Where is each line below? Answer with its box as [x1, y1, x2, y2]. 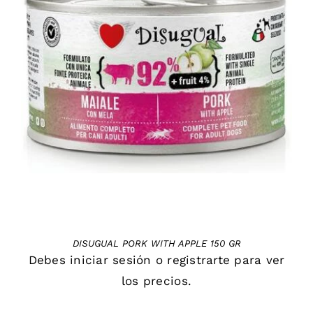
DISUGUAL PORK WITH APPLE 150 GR [72, 238, 241, 249]
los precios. [121, 273, 192, 288]
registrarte [167, 252, 231, 267]
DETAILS [136, 79, 177, 89]
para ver [230, 252, 285, 267]
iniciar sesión [70, 252, 152, 267]
